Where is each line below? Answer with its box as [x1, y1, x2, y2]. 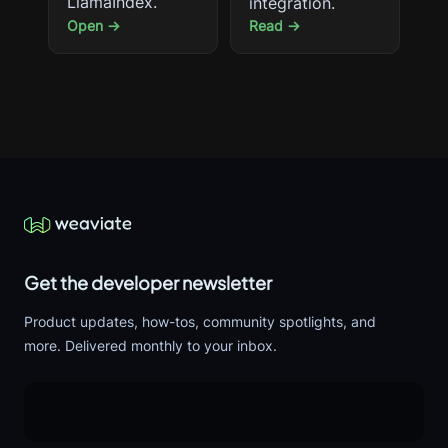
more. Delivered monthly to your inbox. [24, 337, 277, 354]
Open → [67, 17, 120, 34]
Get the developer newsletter [24, 271, 272, 294]
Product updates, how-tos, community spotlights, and [24, 313, 376, 330]
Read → [249, 17, 300, 34]
